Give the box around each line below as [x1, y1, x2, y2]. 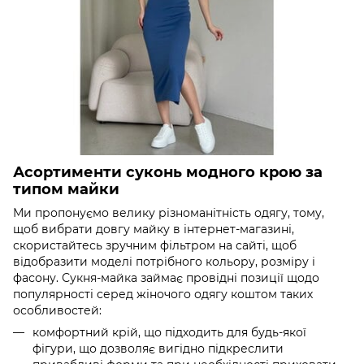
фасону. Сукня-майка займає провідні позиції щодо [13, 271, 319, 286]
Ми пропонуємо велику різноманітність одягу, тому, [13, 206, 324, 221]
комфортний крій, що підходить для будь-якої [32, 325, 306, 340]
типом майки [13, 180, 119, 198]
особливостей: [13, 303, 102, 318]
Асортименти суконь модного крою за [13, 162, 323, 181]
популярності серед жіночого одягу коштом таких [13, 287, 313, 302]
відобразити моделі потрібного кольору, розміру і [13, 254, 315, 270]
